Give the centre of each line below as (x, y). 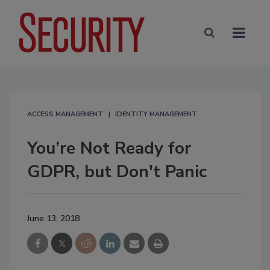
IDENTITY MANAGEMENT (156, 114)
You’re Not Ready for (109, 148)
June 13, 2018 (53, 218)
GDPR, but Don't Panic (117, 171)
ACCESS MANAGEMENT (65, 114)
